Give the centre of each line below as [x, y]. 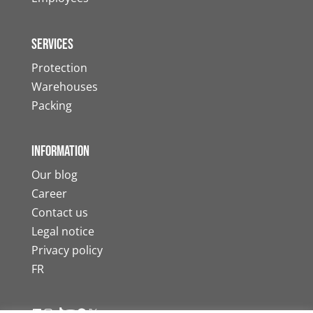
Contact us [59, 212]
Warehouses [64, 86]
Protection [59, 67]
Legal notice [63, 231]
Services [52, 44]
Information [60, 151]
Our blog [54, 174]
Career [49, 193]
